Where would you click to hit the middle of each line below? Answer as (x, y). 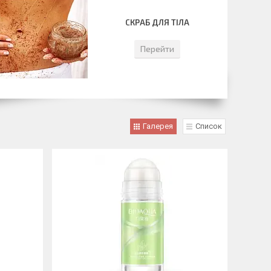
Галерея (158, 126)
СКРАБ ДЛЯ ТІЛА (158, 22)
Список (209, 126)
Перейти (158, 49)
